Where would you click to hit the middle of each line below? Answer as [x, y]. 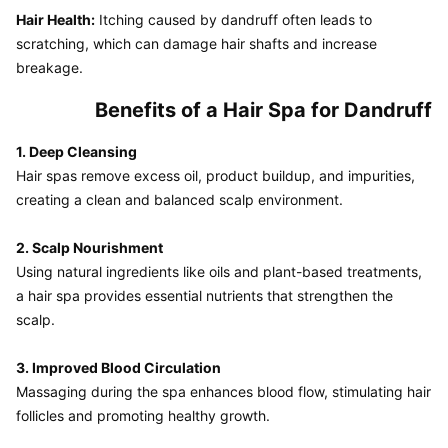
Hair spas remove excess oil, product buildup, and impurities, [215, 175]
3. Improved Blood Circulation [118, 367]
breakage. [49, 67]
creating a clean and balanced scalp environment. [179, 199]
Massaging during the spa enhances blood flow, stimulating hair [223, 391]
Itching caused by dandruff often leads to [233, 19]
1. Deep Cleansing [76, 151]
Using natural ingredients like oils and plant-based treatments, [219, 271]
